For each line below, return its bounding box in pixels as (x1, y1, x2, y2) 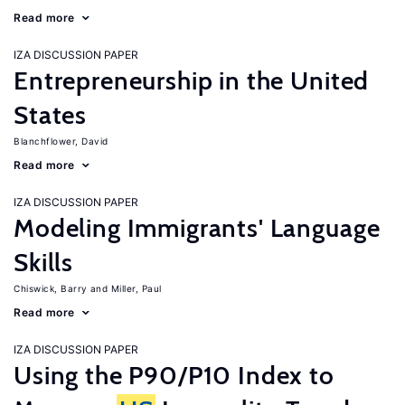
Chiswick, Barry (14, 283, 88, 294)
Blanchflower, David (14, 136, 108, 146)
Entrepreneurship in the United (14, 65, 370, 96)
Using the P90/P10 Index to (14, 360, 334, 391)
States (14, 99, 88, 130)
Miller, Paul (110, 283, 162, 294)
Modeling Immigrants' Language (14, 212, 381, 243)
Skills (14, 247, 74, 278)
